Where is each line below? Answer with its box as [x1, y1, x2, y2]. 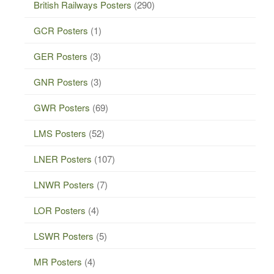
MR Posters [34, 254, 82, 268]
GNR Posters [34, 75, 88, 88]
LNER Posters [34, 152, 92, 165]
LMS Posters [34, 126, 86, 139]
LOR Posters [34, 203, 86, 217]
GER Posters [34, 49, 87, 62]
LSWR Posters [34, 229, 94, 242]
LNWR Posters [34, 177, 94, 191]
